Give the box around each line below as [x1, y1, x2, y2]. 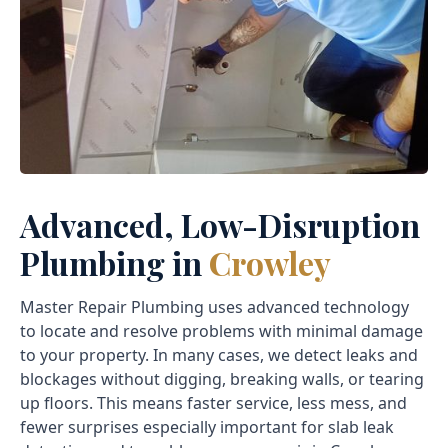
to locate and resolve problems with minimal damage [20, 320, 423, 343]
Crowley [209, 241, 331, 285]
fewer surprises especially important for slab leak [20, 416, 394, 439]
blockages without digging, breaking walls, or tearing [20, 368, 424, 391]
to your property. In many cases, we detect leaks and [20, 344, 418, 367]
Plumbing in [20, 241, 209, 285]
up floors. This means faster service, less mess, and [20, 392, 407, 415]
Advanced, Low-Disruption [20, 203, 420, 247]
